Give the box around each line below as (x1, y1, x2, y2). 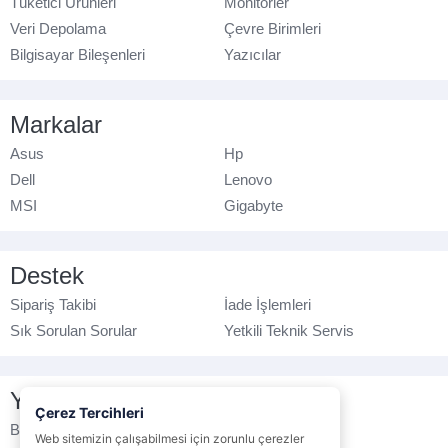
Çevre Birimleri (224, 20, 321, 38)
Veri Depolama (10, 20, 106, 38)
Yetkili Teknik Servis (224, 322, 354, 340)
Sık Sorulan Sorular (10, 322, 137, 340)
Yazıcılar (224, 46, 281, 64)
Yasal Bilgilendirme (10, 387, 208, 415)
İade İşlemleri (224, 296, 311, 314)
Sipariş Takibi (10, 296, 96, 314)
